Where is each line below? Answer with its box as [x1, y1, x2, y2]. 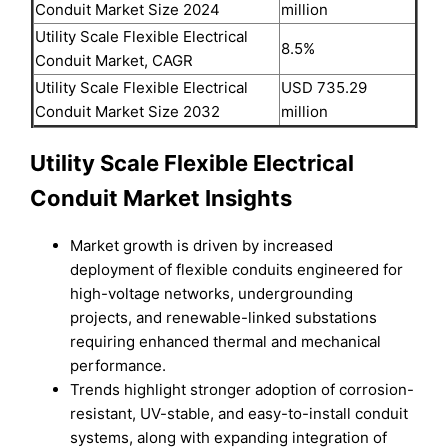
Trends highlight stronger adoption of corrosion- [70, 380, 415, 400]
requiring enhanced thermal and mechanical [70, 332, 382, 352]
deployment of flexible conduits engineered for [70, 260, 404, 280]
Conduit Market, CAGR [34, 50, 193, 70]
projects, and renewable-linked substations [70, 308, 378, 328]
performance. [70, 356, 167, 376]
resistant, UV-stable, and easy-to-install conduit [70, 404, 409, 424]
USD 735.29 [280, 77, 367, 97]
